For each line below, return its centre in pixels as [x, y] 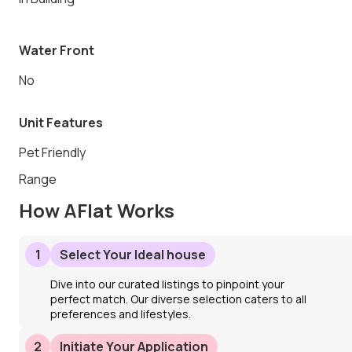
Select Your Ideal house [133, 254]
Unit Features [61, 122]
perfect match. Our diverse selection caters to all [178, 299]
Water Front [57, 50]
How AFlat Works [97, 210]
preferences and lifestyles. [121, 313]
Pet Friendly [52, 152]
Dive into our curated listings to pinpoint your [167, 284]
